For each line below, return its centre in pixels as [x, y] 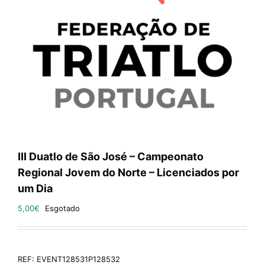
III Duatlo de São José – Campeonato [111, 156]
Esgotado [62, 208]
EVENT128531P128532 [78, 259]
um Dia [35, 188]
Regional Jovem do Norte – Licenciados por [128, 172]
